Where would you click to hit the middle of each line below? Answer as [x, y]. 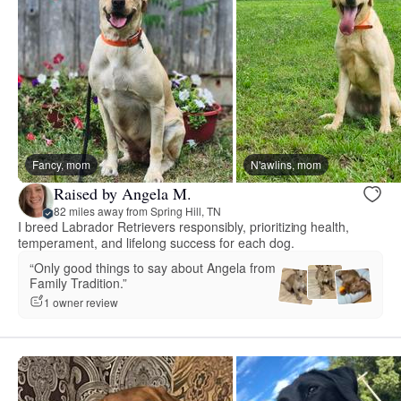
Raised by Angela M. [123, 193]
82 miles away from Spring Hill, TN [137, 210]
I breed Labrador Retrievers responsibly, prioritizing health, [184, 227]
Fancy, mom [61, 165]
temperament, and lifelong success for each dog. [156, 243]
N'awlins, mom [286, 165]
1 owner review [81, 302]
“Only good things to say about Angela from [153, 268]
